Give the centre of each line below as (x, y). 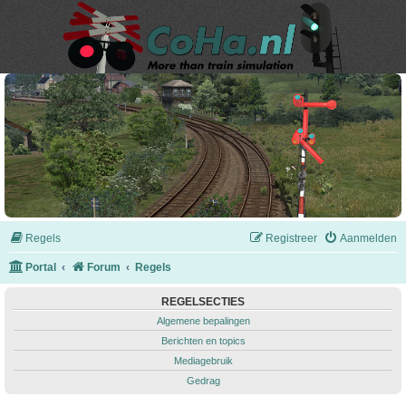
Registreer (291, 239)
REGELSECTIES (203, 302)
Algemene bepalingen (203, 321)
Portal (41, 268)
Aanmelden (368, 239)
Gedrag (203, 381)
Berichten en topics (203, 341)
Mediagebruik (203, 361)
